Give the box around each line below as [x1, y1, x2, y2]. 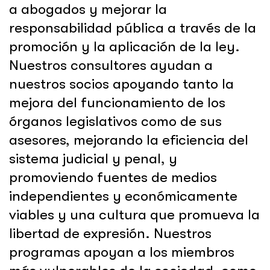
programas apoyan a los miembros [9, 243, 234, 260]
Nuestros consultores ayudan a [9, 57, 213, 74]
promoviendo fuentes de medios [9, 169, 217, 186]
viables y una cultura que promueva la [9, 206, 260, 223]
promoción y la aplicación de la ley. [9, 38, 240, 55]
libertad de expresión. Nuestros [9, 225, 212, 242]
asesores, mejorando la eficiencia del [9, 131, 248, 148]
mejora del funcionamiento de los [9, 94, 225, 111]
